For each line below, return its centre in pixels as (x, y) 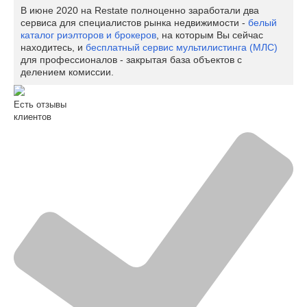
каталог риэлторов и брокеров (88, 35)
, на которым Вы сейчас (210, 35)
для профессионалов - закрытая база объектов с (131, 59)
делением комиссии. (67, 72)
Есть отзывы (40, 104)
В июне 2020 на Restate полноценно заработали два (140, 10)
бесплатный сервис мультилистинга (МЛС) (182, 47)
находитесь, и (53, 47)
